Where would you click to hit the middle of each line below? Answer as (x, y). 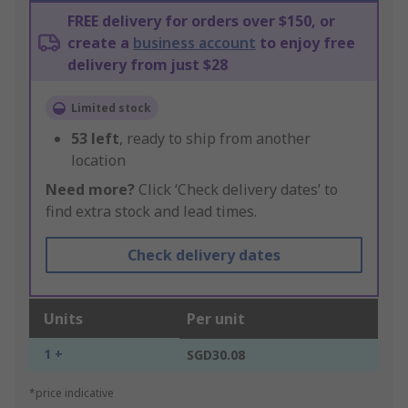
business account (194, 43)
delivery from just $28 (148, 65)
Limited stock (111, 108)
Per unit (216, 319)
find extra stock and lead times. (151, 212)
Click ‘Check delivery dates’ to (236, 190)
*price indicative (71, 393)
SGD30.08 (216, 355)
